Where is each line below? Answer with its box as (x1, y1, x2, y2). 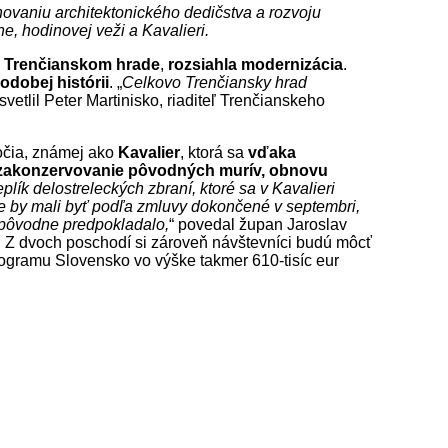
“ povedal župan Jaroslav (169, 215, 347, 233)
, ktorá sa (180, 143, 248, 161)
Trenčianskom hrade (4, 55, 160, 73)
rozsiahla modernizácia (168, 55, 343, 73)
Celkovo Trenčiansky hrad (122, 73, 307, 91)
